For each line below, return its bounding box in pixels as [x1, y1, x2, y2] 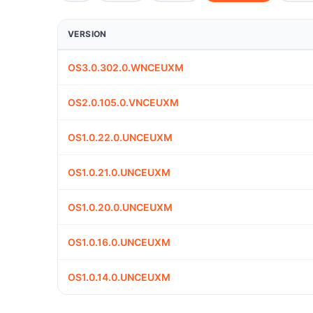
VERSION [68, 29, 107, 40]
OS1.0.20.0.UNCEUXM [68, 201, 173, 214]
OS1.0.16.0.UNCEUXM [68, 236, 170, 249]
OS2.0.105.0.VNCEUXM [68, 96, 179, 109]
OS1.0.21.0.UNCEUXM [68, 166, 170, 179]
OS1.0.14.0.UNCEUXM [68, 271, 170, 284]
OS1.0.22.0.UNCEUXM [68, 131, 173, 144]
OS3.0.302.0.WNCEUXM [68, 61, 184, 74]
